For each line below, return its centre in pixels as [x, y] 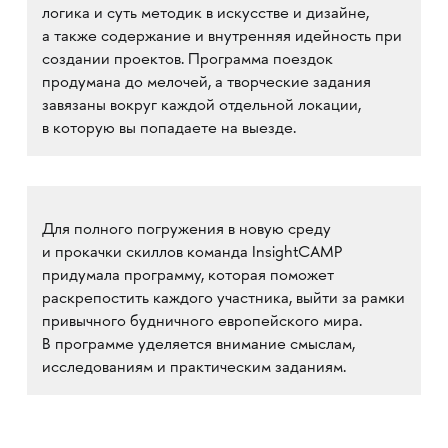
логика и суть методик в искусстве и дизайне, [205, 14]
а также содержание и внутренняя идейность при [221, 37]
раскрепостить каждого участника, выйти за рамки [223, 299]
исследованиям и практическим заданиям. [193, 368]
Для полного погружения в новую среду [186, 230]
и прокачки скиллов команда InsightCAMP [191, 253]
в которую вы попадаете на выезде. [168, 129]
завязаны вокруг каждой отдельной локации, [201, 106]
